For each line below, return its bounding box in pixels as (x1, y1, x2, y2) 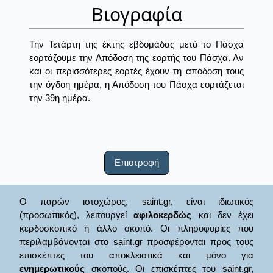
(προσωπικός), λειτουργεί (19, 209, 134, 220)
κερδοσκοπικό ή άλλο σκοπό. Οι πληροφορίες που (19, 222, 253, 233)
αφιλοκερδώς (133, 209, 192, 220)
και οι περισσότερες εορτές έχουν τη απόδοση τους (29, 66, 244, 77)
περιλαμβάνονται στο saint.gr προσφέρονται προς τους (19, 236, 253, 247)
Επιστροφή (114, 157, 159, 168)
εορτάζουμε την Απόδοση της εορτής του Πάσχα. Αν (29, 52, 244, 63)
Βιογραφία (91, 2, 182, 27)
